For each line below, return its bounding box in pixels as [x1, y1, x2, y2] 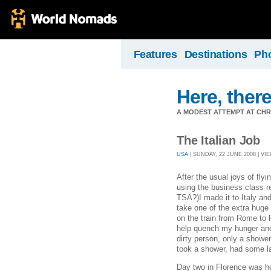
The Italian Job [177, 134, 260, 147]
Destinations [184, 48, 247, 60]
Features [133, 48, 177, 60]
